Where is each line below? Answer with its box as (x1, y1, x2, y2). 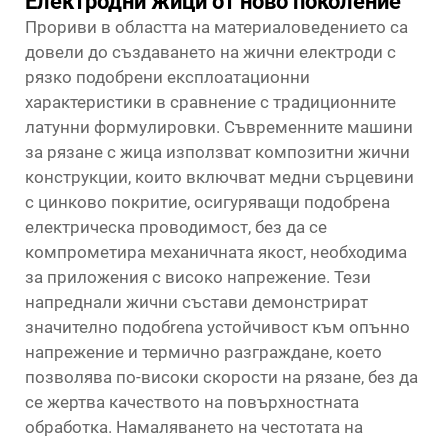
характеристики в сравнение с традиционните (25, 92, 396, 112)
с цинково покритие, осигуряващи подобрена (25, 192, 390, 212)
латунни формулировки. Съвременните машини (25, 117, 413, 137)
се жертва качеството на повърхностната (25, 392, 359, 412)
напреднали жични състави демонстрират (25, 292, 368, 312)
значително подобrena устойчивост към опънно (25, 317, 410, 337)
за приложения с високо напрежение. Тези (25, 267, 371, 287)
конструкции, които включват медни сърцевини (25, 167, 414, 187)
